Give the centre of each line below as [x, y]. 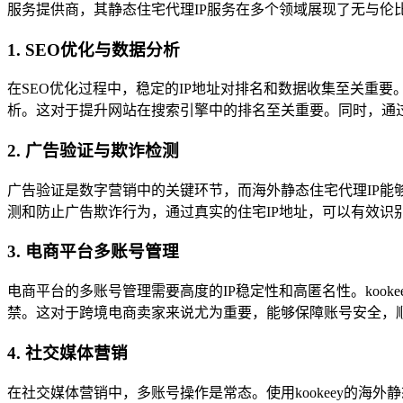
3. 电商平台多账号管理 [93, 252]
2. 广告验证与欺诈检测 [93, 150]
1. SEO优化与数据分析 [94, 49]
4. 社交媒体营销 [67, 353]
